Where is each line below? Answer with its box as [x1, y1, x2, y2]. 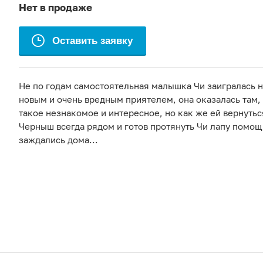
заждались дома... [19, 134, 98, 145]
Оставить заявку [52, 35, 133, 46]
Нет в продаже [19, 1, 92, 14]
